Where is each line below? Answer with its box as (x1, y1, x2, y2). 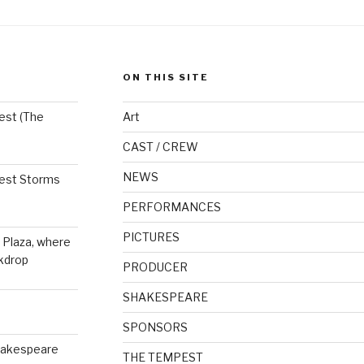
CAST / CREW (122, 139, 198, 154)
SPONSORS (122, 319, 188, 334)
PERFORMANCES (122, 199, 221, 214)
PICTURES (122, 229, 180, 244)
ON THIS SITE (122, 71, 209, 83)
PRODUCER (122, 259, 188, 274)
